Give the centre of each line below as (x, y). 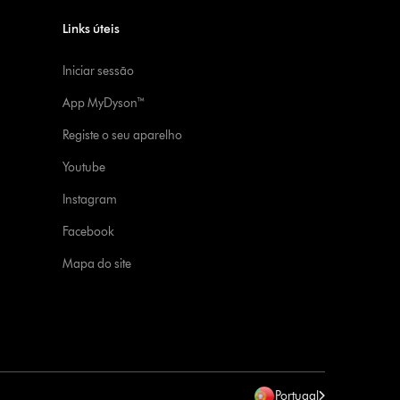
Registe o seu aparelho (123, 135)
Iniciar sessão (99, 71)
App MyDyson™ (104, 103)
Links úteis (92, 29)
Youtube (84, 167)
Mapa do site (97, 264)
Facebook (89, 232)
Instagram (90, 200)
